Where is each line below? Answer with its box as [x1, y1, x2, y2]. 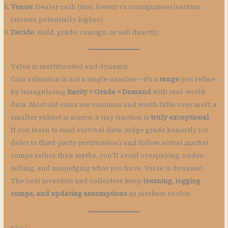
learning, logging [143, 176, 201, 186]
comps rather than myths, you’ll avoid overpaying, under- [11, 151, 206, 161]
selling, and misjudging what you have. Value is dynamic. [11, 163, 204, 174]
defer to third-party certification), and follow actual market [11, 138, 209, 148]
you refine [179, 74, 216, 84]
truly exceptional [151, 112, 210, 123]
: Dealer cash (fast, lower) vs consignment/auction [33, 2, 201, 12]
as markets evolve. [127, 189, 192, 199]
